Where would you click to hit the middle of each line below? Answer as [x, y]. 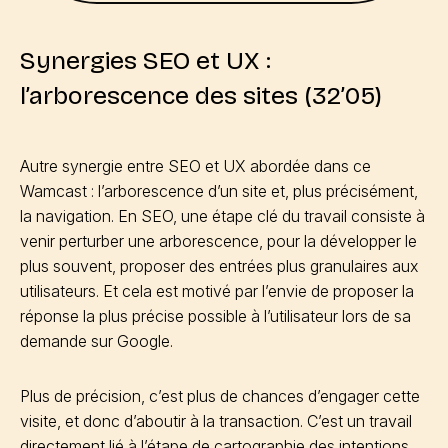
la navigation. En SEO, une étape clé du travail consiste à [222, 216]
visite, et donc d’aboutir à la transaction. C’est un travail [216, 421]
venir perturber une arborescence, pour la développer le [218, 241]
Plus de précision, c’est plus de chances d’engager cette [220, 396]
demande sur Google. [96, 341]
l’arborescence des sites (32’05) [201, 96]
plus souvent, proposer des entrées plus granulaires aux [219, 266]
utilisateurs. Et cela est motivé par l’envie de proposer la [217, 291]
